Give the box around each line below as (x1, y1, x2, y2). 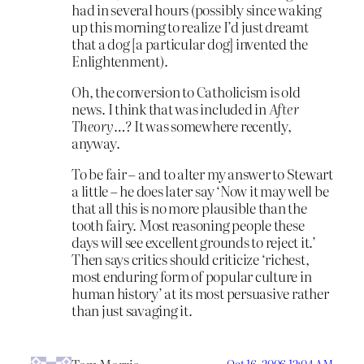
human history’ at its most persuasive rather (71, 283, 329, 303)
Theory (71, 115, 114, 136)
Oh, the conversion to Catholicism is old (71, 81, 301, 102)
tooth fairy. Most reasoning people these (71, 214, 305, 235)
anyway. (71, 132, 120, 154)
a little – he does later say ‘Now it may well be (71, 180, 329, 201)
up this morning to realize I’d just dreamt (71, 16, 309, 37)
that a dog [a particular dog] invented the (71, 33, 308, 54)
